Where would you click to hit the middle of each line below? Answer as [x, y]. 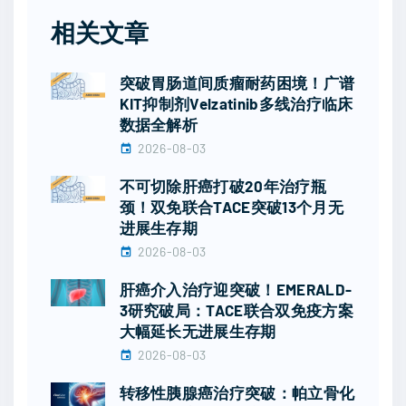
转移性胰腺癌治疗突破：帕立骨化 [237, 393]
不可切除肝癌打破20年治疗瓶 [222, 186]
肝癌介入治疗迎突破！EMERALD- [236, 290]
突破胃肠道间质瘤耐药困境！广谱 [237, 83]
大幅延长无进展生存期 [198, 331]
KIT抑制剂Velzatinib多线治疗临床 [236, 104]
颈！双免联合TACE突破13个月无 [231, 207]
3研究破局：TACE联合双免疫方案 [236, 310]
